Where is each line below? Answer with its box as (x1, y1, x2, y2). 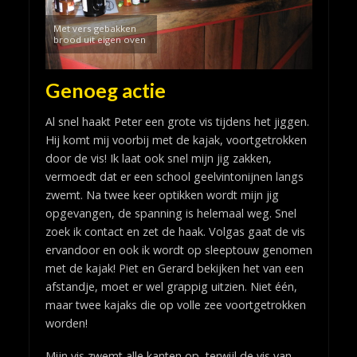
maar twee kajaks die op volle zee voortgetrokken (45, 297, 306, 313)
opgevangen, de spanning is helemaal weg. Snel (45, 206, 296, 222)
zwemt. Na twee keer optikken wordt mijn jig (45, 187, 279, 203)
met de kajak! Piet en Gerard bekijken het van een (45, 261, 304, 277)
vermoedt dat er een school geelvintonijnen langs (45, 169, 304, 185)
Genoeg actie (45, 77, 166, 102)
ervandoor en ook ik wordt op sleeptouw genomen (45, 242, 312, 258)
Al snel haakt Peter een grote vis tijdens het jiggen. (45, 114, 309, 130)
